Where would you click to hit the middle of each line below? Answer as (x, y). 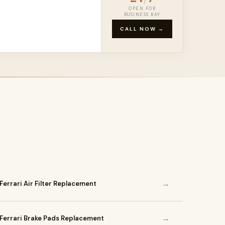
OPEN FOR (142, 9)
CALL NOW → (142, 29)
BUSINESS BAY (142, 15)
